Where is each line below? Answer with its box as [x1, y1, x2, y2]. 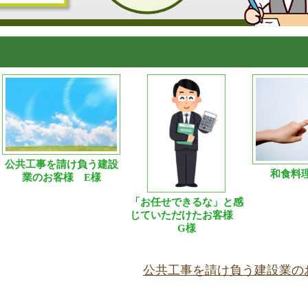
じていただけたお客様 [129, 210, 243, 221]
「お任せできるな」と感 [129, 197, 243, 208]
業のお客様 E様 [21, 172, 101, 183]
